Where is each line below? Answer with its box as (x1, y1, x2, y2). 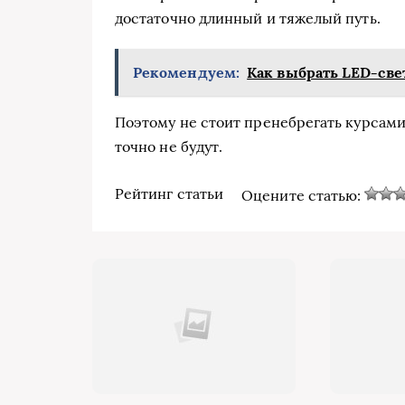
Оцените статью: (241, 186, 365, 205)
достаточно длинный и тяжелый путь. (115, 9, 381, 28)
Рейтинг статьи (115, 184, 224, 202)
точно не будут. (115, 137, 223, 156)
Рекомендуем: (133, 63, 240, 82)
